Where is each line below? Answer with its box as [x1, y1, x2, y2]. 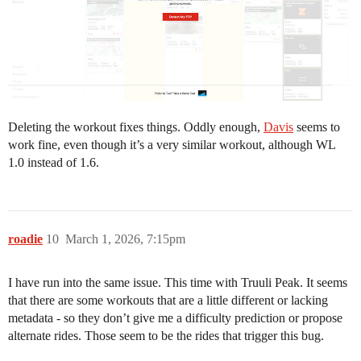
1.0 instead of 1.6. [8, 155, 99, 169]
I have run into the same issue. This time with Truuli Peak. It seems [8, 275, 347, 289]
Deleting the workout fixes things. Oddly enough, [8, 119, 263, 134]
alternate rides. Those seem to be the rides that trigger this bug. [8, 328, 324, 342]
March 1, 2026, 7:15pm [65, 231, 185, 246]
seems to [293, 119, 340, 134]
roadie [8, 231, 43, 246]
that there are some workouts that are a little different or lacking [8, 293, 328, 307]
